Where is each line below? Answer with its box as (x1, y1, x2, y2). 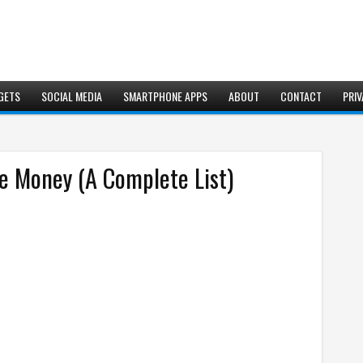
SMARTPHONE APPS (123, 88, 207, 105)
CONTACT (280, 88, 322, 105)
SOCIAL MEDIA (41, 88, 102, 105)
